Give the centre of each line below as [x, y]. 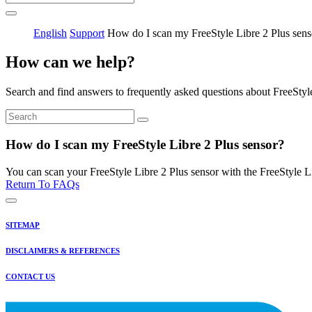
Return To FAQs [42, 184]
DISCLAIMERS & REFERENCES [63, 250]
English [50, 33]
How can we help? [70, 62]
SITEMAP [23, 225]
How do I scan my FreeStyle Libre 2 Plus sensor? [145, 145]
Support [87, 33]
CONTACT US [30, 276]
